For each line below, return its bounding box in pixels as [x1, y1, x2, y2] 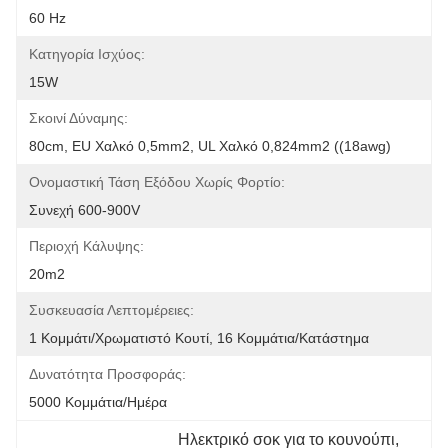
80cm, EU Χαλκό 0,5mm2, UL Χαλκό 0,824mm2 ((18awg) [29, 138, 391, 154]
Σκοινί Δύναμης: [29, 110, 128, 126]
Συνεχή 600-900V [29, 202, 140, 218]
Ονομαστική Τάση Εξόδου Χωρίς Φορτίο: [29, 174, 285, 190]
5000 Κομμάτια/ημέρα [29, 394, 167, 410]
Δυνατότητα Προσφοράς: [29, 366, 186, 382]
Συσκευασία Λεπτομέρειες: [29, 302, 194, 318]
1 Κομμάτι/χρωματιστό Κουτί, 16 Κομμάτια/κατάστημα [29, 330, 369, 346]
